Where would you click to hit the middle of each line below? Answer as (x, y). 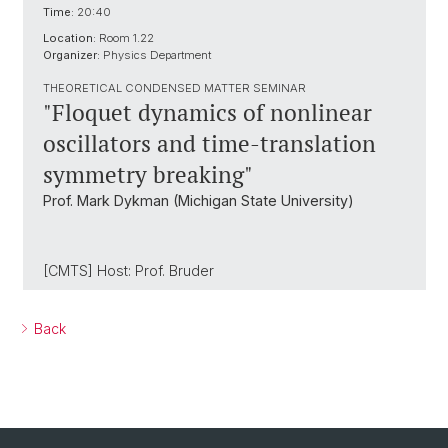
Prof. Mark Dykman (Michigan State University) (198, 200)
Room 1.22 (125, 38)
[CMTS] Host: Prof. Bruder (128, 270)
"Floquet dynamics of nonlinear (207, 112)
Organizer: (71, 55)
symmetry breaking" (148, 174)
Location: (69, 38)
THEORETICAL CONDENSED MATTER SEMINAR (174, 88)
